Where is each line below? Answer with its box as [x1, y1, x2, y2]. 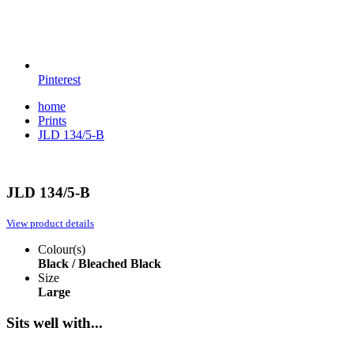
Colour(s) [38, 243, 85, 257]
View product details [6, 217, 94, 230]
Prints [38, 113, 66, 127]
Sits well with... [6, 314, 103, 331]
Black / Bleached [38, 257, 127, 271]
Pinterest [38, 72, 81, 86]
